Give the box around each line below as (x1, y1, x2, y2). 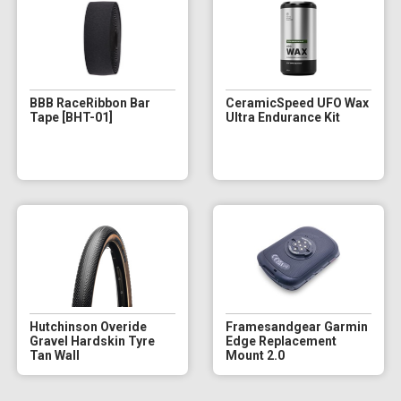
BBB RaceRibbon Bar (29, 95, 150, 110)
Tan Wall (29, 347, 80, 363)
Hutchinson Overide (29, 319, 147, 334)
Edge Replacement (225, 333, 337, 348)
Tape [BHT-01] (29, 109, 113, 124)
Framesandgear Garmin (225, 319, 368, 334)
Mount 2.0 (225, 347, 285, 363)
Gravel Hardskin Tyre (29, 333, 155, 348)
